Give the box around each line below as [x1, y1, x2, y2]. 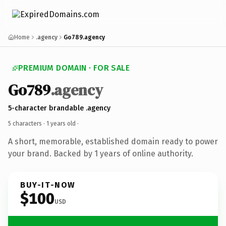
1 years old [46, 120, 76, 127]
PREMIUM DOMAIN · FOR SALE [18, 63, 130, 73]
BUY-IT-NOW [20, 180, 76, 190]
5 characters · [8, 120, 46, 127]
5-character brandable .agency [8, 103, 110, 112]
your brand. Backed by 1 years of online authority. [8, 148, 193, 158]
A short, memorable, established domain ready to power [8, 136, 218, 146]
